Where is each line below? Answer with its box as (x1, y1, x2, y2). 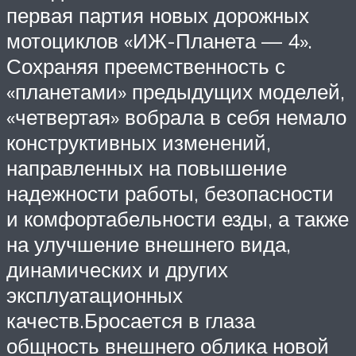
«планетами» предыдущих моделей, (6, 79, 345, 105)
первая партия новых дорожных (6, 2, 309, 29)
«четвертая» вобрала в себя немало (6, 104, 346, 130)
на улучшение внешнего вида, (6, 231, 291, 257)
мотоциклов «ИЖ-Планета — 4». (6, 28, 312, 54)
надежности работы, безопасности (6, 180, 334, 207)
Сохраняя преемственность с (6, 53, 285, 79)
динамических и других (6, 257, 228, 283)
